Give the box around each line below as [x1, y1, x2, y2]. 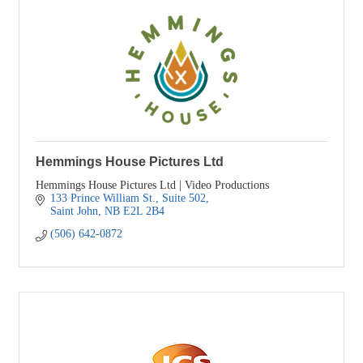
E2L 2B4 [122, 205, 164, 218]
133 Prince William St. [49, 192, 156, 205]
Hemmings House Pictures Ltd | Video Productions [36, 179, 269, 192]
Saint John [49, 205, 98, 218]
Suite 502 [161, 192, 206, 205]
